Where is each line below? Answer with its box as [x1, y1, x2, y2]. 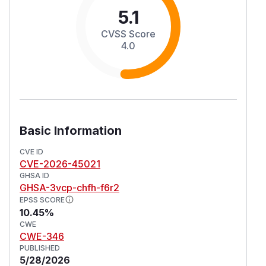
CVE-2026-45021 [20, 157, 100, 170]
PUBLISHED [20, 243, 60, 252]
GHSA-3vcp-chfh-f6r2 [20, 181, 119, 194]
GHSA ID [20, 170, 49, 180]
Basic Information [20, 123, 122, 138]
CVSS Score [101, 27, 156, 40]
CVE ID [20, 147, 43, 156]
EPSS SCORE [20, 195, 65, 204]
